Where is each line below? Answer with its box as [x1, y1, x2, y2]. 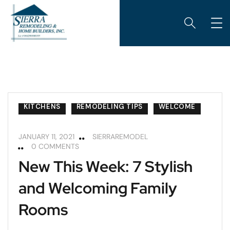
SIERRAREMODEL [92, 132, 148, 141]
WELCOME [158, 102, 196, 111]
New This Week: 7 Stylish [18, 156, 193, 177]
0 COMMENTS [31, 142, 79, 151]
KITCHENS [24, 102, 61, 111]
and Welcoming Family [18, 178, 177, 198]
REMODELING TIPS [76, 102, 143, 111]
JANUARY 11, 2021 [18, 132, 74, 141]
